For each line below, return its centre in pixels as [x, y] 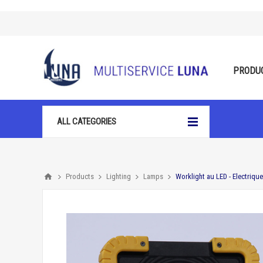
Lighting [119, 176]
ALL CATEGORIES [87, 122]
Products [80, 176]
